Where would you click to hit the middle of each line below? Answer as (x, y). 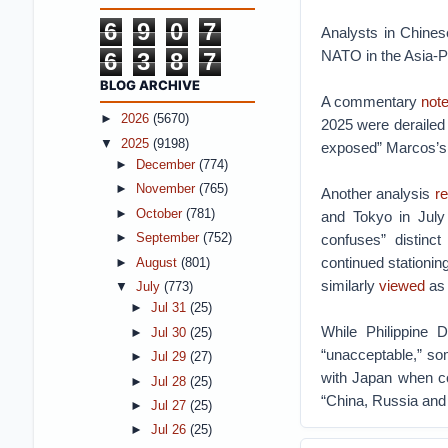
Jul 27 (170, 405)
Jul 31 (170, 308)
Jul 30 (170, 332)
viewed (401, 285)
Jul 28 (170, 381)
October (160, 213)
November (167, 189)
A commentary (371, 101)
